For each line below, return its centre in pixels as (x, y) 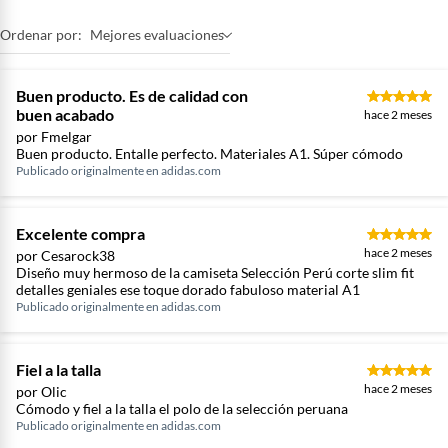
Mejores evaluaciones (157, 34)
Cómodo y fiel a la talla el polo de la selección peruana (182, 408)
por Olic (41, 391)
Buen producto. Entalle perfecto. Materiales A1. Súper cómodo (209, 153)
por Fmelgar (54, 136)
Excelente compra (80, 233)
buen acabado (65, 114)
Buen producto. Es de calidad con (132, 95)
